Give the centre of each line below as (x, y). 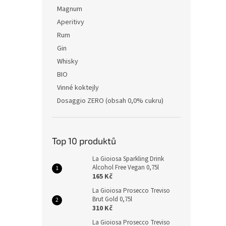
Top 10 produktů (84, 141)
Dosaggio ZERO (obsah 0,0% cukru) (110, 101)
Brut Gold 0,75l (112, 199)
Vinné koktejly (78, 88)
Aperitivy (71, 22)
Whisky (68, 62)
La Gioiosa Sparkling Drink (128, 159)
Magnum (70, 9)
